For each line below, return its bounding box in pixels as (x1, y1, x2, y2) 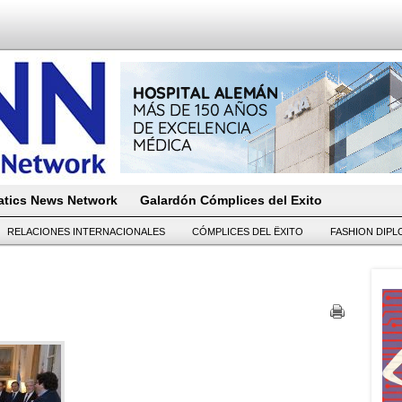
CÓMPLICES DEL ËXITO (192, 226, 303, 237)
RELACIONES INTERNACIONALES (7, 226, 165, 237)
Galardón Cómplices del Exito (140, 193, 322, 207)
